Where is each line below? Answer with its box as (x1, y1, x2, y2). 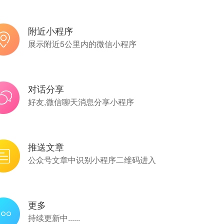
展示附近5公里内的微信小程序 (28, 38, 137, 49)
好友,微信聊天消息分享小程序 (28, 96, 134, 107)
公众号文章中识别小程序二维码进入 (28, 154, 156, 165)
